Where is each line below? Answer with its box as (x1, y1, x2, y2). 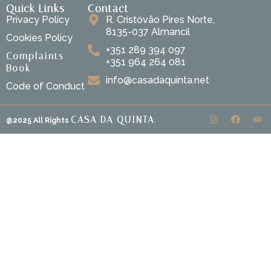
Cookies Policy (6, 32, 73, 44)
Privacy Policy (6, 14, 70, 26)
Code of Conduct (6, 80, 85, 93)
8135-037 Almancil (105, 26, 190, 38)
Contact (87, 2, 129, 16)
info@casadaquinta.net (105, 74, 209, 87)
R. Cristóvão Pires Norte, (105, 14, 215, 26)
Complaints (6, 51, 64, 62)
